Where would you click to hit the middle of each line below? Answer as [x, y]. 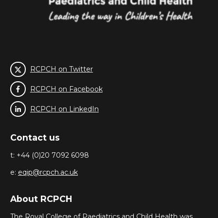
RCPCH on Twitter [61, 69]
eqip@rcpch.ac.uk [48, 173]
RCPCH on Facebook [66, 89]
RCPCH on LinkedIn [64, 109]
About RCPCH [41, 199]
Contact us [35, 138]
